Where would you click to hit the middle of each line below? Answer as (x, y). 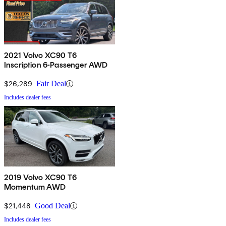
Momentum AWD (35, 187)
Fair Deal (51, 84)
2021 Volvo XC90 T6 (40, 55)
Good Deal (52, 206)
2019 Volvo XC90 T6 (40, 178)
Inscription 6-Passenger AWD (56, 65)
